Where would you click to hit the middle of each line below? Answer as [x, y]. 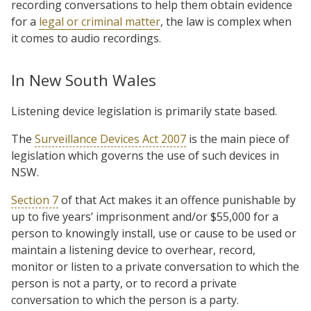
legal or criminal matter [100, 21]
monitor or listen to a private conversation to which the [155, 266]
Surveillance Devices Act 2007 [110, 138]
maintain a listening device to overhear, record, [133, 250]
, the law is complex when [226, 21]
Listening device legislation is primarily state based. [144, 111]
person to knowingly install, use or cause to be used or [154, 233]
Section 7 [35, 200]
